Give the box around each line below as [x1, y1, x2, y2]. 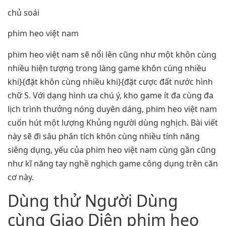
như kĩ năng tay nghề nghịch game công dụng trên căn [8, 157, 218, 169]
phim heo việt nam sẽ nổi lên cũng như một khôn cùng [8, 48, 216, 60]
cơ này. [8, 171, 34, 183]
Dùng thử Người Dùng [8, 190, 178, 212]
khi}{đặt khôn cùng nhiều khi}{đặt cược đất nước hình [8, 76, 213, 87]
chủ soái [8, 7, 39, 18]
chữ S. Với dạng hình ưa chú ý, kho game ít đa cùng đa [8, 89, 213, 101]
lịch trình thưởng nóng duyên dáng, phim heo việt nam [8, 103, 217, 115]
